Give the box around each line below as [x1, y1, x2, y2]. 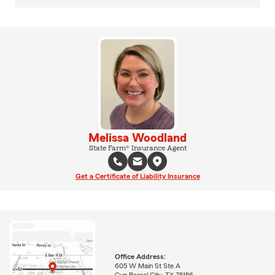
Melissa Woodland [88, 131, 187, 144]
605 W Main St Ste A [114, 261, 180, 269]
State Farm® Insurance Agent [88, 144, 187, 152]
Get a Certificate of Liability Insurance [75, 172, 200, 180]
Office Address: [114, 252, 166, 260]
